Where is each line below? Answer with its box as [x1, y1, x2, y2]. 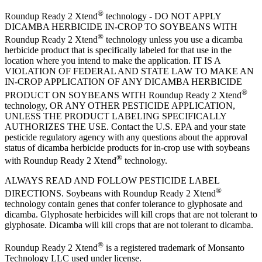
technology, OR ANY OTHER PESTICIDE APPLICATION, [5, 100, 235, 111]
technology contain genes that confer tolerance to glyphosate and [5, 199, 243, 209]
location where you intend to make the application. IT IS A [5, 56, 220, 66]
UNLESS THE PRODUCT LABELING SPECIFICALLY [5, 111, 226, 121]
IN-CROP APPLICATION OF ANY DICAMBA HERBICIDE [5, 77, 242, 87]
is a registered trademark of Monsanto [104, 242, 244, 253]
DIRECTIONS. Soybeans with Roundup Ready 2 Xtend [5, 188, 216, 199]
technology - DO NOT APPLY [104, 11, 221, 21]
